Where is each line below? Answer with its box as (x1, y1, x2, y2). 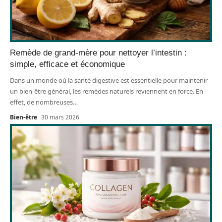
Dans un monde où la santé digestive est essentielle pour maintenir (10, 75, 208, 85)
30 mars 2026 (41, 112, 80, 121)
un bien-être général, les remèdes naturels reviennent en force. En (10, 86, 203, 96)
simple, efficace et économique (10, 59, 125, 69)
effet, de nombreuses (10, 97, 73, 107)
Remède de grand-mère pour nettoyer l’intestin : (10, 48, 187, 57)
